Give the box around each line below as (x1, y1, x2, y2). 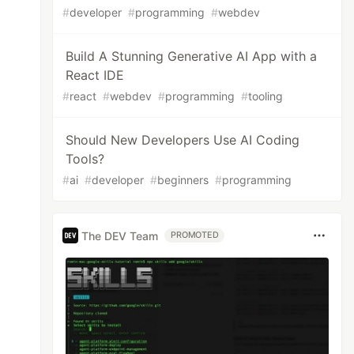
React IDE (66, 67, 125, 83)
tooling (248, 89, 284, 103)
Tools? (66, 151, 105, 167)
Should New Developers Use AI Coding (66, 132, 300, 148)
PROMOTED (171, 230, 219, 240)
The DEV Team (81, 228, 159, 243)
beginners (157, 173, 209, 186)
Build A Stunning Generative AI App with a (66, 48, 318, 64)
